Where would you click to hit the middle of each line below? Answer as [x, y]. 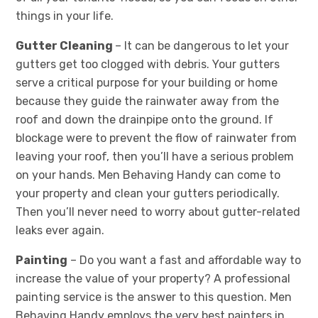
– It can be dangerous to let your [202, 46]
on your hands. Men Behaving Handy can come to [148, 175]
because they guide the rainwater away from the [148, 101]
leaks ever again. [60, 230]
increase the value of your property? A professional [153, 279]
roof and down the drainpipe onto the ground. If [145, 120]
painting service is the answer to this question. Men [154, 297]
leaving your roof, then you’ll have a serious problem [155, 157]
